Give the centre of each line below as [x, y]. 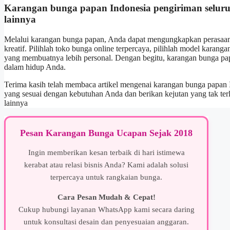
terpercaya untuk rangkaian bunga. [107, 177]
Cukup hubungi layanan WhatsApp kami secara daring [106, 209]
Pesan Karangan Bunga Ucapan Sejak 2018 [107, 133]
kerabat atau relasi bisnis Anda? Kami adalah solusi [107, 165]
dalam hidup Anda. [35, 67]
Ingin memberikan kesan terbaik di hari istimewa [106, 152]
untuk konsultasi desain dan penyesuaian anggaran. [107, 222]
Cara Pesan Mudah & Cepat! [106, 197]
